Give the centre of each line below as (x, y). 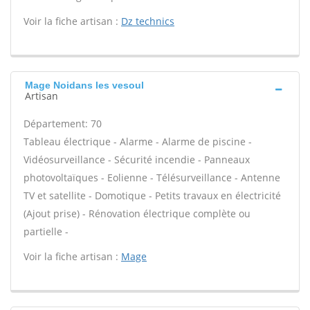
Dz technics (148, 21)
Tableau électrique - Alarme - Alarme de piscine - (138, 142)
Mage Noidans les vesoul (84, 85)
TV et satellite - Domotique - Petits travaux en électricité (152, 195)
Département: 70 (63, 124)
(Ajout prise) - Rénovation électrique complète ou (137, 213)
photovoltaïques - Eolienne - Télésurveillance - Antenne (152, 177)
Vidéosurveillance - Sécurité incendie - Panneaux (137, 159)
